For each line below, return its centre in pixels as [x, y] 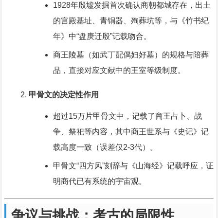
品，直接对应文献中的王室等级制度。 [119, 71]
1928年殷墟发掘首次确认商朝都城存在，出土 [132, 5]
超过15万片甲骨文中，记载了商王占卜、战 [127, 116]
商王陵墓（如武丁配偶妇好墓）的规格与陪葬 [131, 55]
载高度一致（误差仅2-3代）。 [105, 147]
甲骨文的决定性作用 [64, 95]
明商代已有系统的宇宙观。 [100, 182]
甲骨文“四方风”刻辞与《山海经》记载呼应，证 [133, 166]
